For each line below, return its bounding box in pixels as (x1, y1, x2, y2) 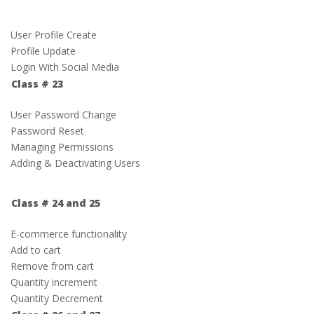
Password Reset (11, 124, 84, 137)
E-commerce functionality (11, 227, 127, 240)
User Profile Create (11, 28, 97, 41)
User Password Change (11, 108, 116, 121)
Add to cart (11, 243, 61, 257)
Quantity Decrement (11, 292, 103, 305)
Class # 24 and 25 (11, 196, 100, 210)
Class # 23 (11, 77, 63, 90)
